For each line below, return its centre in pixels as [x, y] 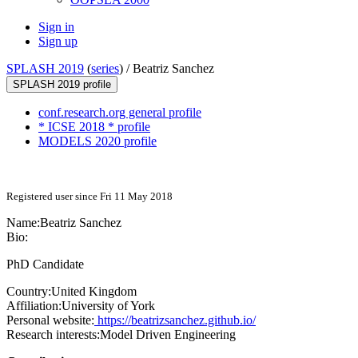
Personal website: [50, 320]
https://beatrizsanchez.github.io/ [175, 320]
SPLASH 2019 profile [62, 85]
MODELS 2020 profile [97, 141]
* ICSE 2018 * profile [94, 127]
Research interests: [53, 335]
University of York [108, 306]
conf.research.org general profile [120, 113]
